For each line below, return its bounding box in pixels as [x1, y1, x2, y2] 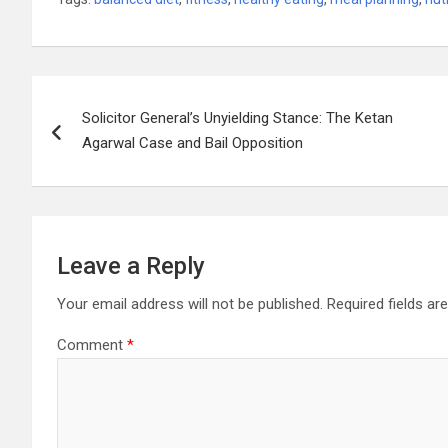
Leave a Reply [57, 251, 205, 280]
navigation [31, 116, 180, 155]
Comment [57, 335, 127, 354]
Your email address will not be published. [57, 294, 323, 313]
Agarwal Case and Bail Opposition [82, 133, 303, 152]
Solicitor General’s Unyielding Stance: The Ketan [82, 108, 393, 127]
